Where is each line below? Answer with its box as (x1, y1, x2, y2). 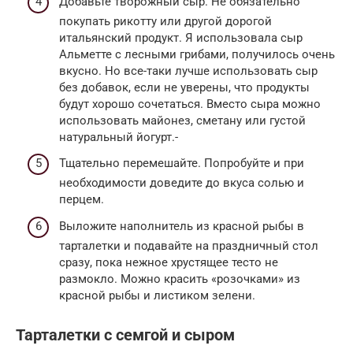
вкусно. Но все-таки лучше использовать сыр (59, 63, 318, 78)
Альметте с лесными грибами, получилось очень (59, 46, 335, 61)
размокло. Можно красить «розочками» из (59, 271, 300, 286)
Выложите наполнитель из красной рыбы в (59, 218, 304, 233)
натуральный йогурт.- (59, 129, 178, 144)
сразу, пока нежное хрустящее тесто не (59, 255, 278, 269)
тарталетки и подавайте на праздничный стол (59, 238, 318, 253)
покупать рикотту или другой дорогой (59, 13, 272, 28)
